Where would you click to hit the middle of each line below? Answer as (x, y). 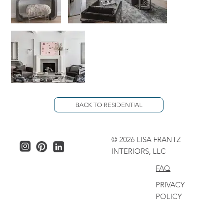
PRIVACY (171, 185)
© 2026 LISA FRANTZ (146, 139)
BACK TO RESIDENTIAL (109, 105)
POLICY (169, 196)
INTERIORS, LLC (138, 151)
